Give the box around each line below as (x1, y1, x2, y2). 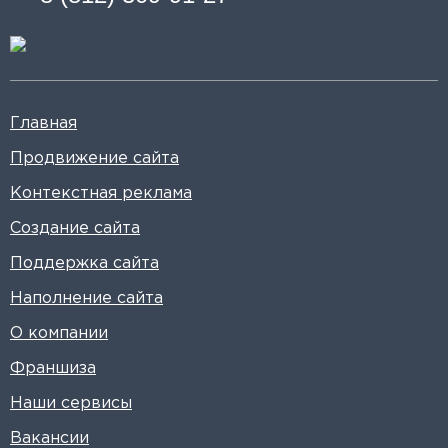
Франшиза (10, 361, 96, 376)
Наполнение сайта (10, 291, 163, 306)
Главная (10, 116, 77, 131)
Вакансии (10, 431, 89, 446)
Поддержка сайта (10, 256, 159, 271)
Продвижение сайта (10, 151, 179, 166)
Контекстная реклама (10, 186, 192, 201)
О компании (10, 326, 108, 341)
